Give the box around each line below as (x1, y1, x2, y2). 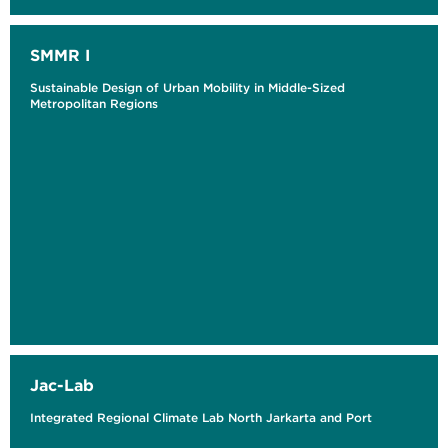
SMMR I (30, 45, 90, 66)
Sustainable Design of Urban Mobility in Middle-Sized (30, 80, 345, 96)
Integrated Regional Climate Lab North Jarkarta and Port (30, 410, 372, 426)
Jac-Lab (30, 375, 94, 396)
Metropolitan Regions (30, 96, 158, 112)
